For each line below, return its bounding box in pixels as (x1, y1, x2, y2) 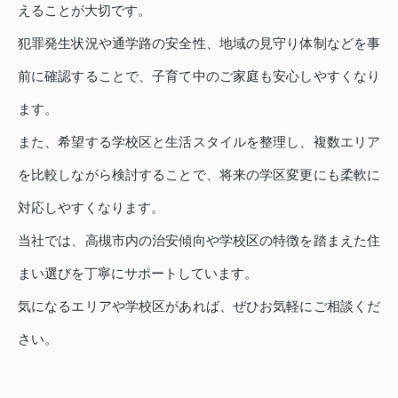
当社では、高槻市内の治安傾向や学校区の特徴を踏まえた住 (18, 232, 380, 248)
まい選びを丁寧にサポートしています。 (18, 265, 258, 281)
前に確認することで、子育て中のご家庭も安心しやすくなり (18, 68, 380, 84)
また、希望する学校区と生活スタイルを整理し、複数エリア (18, 133, 380, 149)
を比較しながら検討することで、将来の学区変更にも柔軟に (18, 166, 380, 182)
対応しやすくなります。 (18, 199, 164, 215)
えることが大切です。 (18, 2, 151, 18)
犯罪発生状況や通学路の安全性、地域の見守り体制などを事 (18, 35, 380, 51)
